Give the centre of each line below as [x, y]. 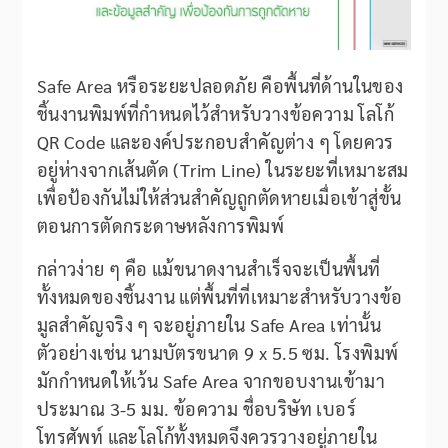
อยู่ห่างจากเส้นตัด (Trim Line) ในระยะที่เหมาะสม [222, 170]
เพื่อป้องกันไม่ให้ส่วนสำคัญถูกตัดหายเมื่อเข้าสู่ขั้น [219, 198]
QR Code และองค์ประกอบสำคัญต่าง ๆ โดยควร [215, 142]
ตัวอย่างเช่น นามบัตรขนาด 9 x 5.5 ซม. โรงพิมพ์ [217, 353]
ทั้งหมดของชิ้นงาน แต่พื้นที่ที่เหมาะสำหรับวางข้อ [219, 297]
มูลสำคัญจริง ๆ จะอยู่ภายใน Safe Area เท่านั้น [209, 325]
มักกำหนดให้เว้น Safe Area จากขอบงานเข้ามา [211, 381]
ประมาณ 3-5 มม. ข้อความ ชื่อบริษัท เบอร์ [196, 409]
